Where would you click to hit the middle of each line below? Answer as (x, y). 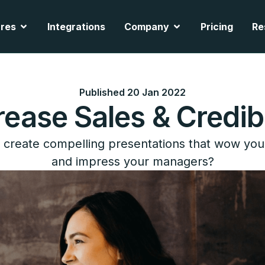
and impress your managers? (132, 161)
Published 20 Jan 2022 (132, 92)
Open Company (208, 26)
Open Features (54, 26)
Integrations (76, 26)
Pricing (217, 26)
